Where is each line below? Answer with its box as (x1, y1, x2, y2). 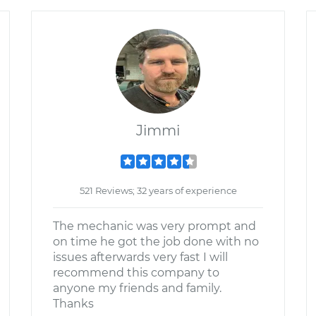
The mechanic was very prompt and (53, 219, 256, 233)
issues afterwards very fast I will (53, 250, 228, 264)
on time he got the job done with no (53, 235, 259, 248)
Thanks (53, 297, 94, 310)
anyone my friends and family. (53, 281, 221, 295)
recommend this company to (53, 266, 219, 279)
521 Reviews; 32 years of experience (79, 185, 237, 196)
